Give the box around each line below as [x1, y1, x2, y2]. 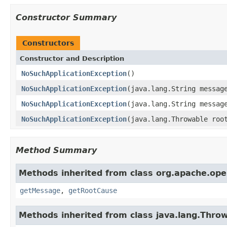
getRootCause [68, 186, 117, 195]
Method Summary [16, 145, 97, 155]
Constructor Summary [16, 12, 117, 22]
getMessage [20, 186, 60, 195]
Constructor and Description [20, 54, 124, 62]
